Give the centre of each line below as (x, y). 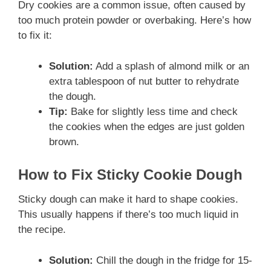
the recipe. (42, 230)
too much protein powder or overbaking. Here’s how (135, 21)
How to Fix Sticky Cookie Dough (130, 175)
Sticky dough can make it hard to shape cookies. (128, 200)
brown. (64, 142)
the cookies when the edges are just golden (147, 126)
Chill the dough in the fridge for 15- (173, 260)
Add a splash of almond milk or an (171, 66)
